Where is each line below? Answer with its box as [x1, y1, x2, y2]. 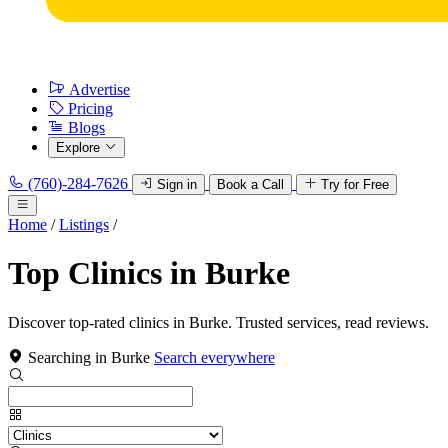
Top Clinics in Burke [8, 255, 290, 292]
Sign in [157, 177, 197, 192]
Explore [56, 140, 100, 155]
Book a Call [217, 177, 284, 192]
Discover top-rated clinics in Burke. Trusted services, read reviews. [8, 313, 429, 331]
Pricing [68, 100, 113, 117]
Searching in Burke [28, 348, 150, 366]
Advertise [69, 81, 130, 98]
